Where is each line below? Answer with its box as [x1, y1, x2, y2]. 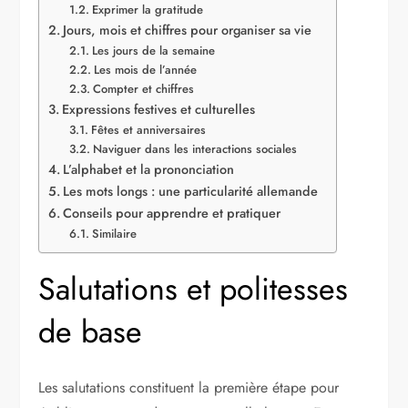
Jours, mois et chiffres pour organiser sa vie [63, 20, 312, 39]
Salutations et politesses [38, 266, 349, 311]
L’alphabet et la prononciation [63, 159, 235, 178]
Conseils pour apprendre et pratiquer [63, 203, 281, 222]
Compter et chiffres [92, 79, 194, 97]
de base [38, 309, 143, 354]
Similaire [91, 224, 137, 242]
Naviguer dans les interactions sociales [92, 139, 297, 158]
